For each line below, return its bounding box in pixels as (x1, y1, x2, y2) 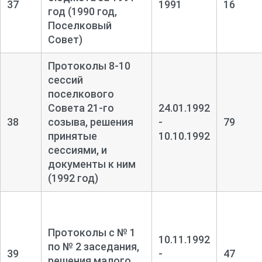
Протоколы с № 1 (47, 226, 136, 239)
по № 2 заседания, (47, 240, 139, 253)
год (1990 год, (47, 5, 117, 18)
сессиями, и (47, 143, 107, 156)
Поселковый (47, 19, 112, 32)
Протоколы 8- (47, 59, 119, 72)
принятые (47, 129, 97, 142)
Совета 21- (47, 101, 103, 114)
